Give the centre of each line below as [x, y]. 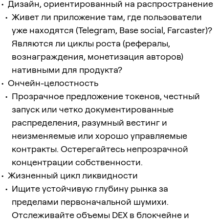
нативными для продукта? [67, 69]
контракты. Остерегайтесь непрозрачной [100, 149]
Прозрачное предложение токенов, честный [106, 96]
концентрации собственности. [77, 162]
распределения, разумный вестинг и [89, 122]
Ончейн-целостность [53, 83]
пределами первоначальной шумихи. [90, 201]
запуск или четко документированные [93, 109]
